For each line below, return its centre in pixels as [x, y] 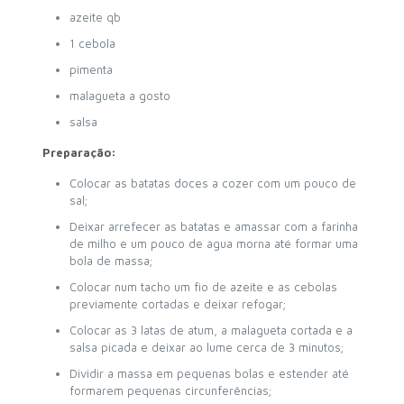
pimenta [91, 69]
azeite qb [95, 17]
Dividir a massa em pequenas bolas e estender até [209, 373]
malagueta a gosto [119, 95]
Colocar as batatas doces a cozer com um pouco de [212, 183]
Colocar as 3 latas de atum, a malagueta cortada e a [211, 330]
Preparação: [79, 152]
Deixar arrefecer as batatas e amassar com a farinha [213, 226]
